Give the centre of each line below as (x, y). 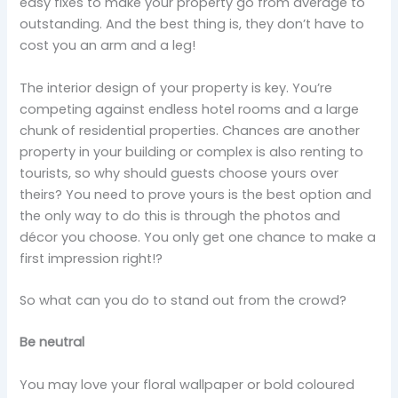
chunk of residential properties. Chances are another (190, 130)
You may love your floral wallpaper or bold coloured (187, 384)
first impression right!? (92, 258)
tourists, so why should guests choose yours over (179, 173)
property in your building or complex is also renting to (192, 151)
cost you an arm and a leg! (108, 46)
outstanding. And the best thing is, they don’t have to (192, 24)
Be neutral (52, 342)
